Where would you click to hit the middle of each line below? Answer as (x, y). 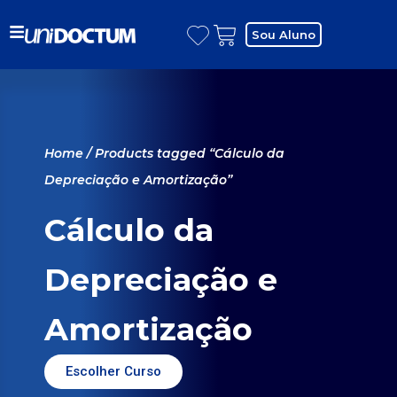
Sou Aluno (284, 35)
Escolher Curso (113, 371)
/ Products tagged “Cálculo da (184, 153)
